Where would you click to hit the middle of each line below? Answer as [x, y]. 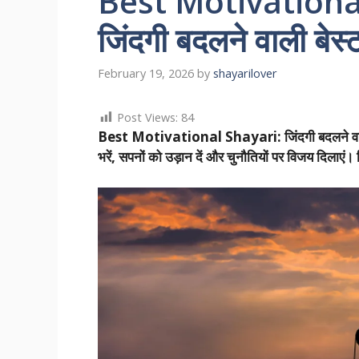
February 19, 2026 [146, 74]
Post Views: [147, 118]
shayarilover [245, 74]
